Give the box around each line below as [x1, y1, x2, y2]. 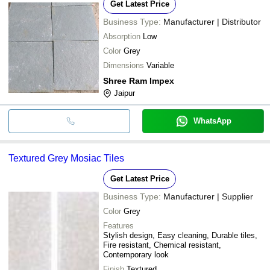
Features [103, 221, 134, 230]
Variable [146, 60, 174, 70]
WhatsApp [193, 116, 231, 125]
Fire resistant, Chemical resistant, [103, 240, 221, 250]
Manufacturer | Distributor [163, 16, 261, 27]
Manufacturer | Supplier [163, 191, 253, 201]
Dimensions [103, 60, 144, 70]
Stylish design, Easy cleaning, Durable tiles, [103, 230, 257, 240]
